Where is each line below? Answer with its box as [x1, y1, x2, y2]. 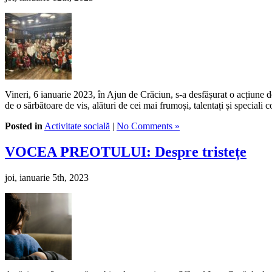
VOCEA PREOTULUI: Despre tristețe [5, 143, 246, 160]
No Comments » [117, 121, 180, 132]
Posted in [5, 121, 42, 132]
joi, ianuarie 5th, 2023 [5, 172, 89, 183]
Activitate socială [44, 121, 110, 132]
